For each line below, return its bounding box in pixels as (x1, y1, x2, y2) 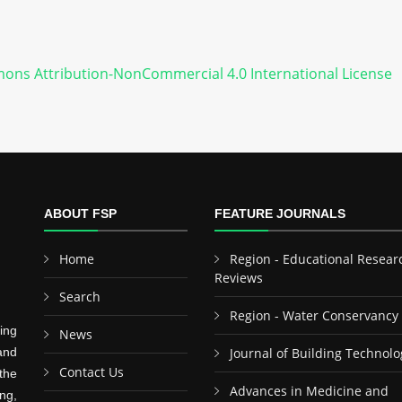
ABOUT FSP (44, 206, 117, 221)
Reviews (214, 269, 263, 286)
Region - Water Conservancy (230, 307, 398, 324)
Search (59, 288, 100, 305)
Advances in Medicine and (230, 382, 389, 399)
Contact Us (59, 363, 124, 380)
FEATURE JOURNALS (214, 206, 345, 221)
